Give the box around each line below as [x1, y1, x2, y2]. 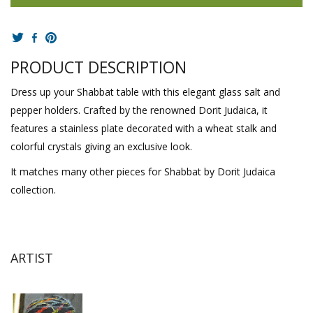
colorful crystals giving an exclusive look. [10, 139, 192, 153]
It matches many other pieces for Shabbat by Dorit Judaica [10, 164, 275, 178]
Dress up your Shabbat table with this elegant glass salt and [10, 85, 280, 99]
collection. [10, 182, 56, 196]
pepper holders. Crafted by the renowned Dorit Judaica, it [10, 103, 268, 117]
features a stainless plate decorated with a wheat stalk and [10, 121, 277, 135]
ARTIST [10, 249, 53, 266]
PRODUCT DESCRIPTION [10, 56, 187, 78]
